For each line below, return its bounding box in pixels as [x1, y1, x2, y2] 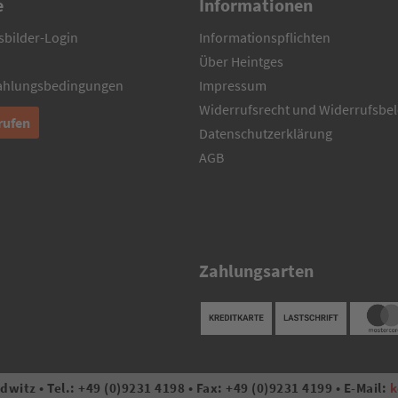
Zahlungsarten [199, 259, 314, 282]
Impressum [199, 76, 267, 94]
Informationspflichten [199, 28, 330, 46]
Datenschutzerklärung [199, 124, 332, 142]
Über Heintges [199, 52, 283, 70]
